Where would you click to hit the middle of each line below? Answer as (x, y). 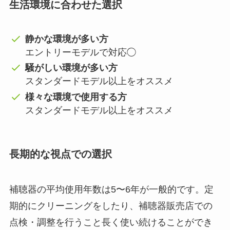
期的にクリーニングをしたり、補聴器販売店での (111, 206)
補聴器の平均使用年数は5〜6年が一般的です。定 (111, 190)
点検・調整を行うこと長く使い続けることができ (111, 223)
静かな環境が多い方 (67, 39)
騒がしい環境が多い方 (72, 68)
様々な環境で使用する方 (76, 97)
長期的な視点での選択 (60, 154)
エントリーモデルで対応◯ (81, 52)
